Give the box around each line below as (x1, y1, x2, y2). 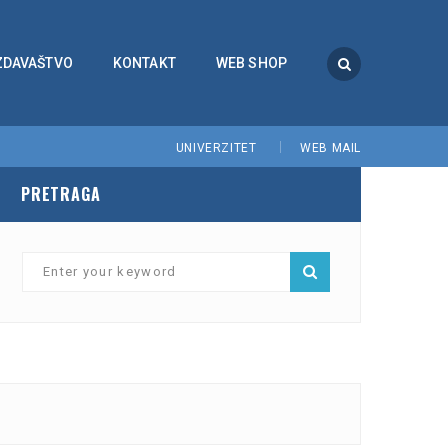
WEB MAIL (300, 141, 361, 156)
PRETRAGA (21, 182, 101, 207)
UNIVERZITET (175, 141, 257, 156)
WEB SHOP (215, 55, 287, 71)
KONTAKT (112, 55, 176, 71)
